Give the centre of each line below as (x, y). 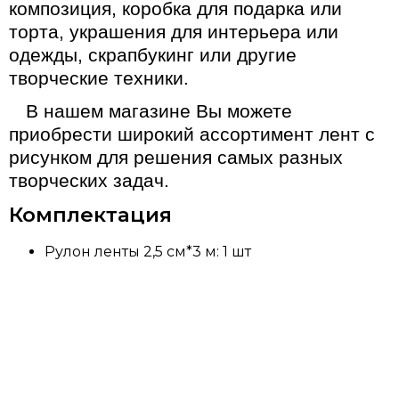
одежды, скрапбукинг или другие (153, 56)
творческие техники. (99, 79)
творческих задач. (89, 181)
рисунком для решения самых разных (176, 158)
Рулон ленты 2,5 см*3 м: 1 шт (148, 252)
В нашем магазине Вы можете (159, 112)
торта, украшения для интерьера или (174, 33)
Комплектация (90, 215)
